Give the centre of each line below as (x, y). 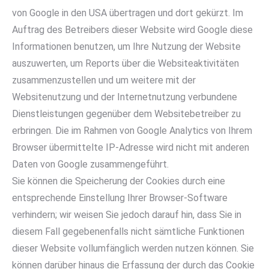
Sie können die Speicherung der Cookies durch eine (119, 181)
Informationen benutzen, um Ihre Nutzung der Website (126, 47)
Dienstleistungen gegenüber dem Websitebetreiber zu (126, 114)
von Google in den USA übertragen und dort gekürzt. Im (128, 13)
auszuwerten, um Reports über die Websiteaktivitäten (125, 63)
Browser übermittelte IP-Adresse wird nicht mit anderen (131, 147)
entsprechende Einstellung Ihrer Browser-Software (120, 198)
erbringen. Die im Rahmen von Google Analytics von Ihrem (132, 131)
